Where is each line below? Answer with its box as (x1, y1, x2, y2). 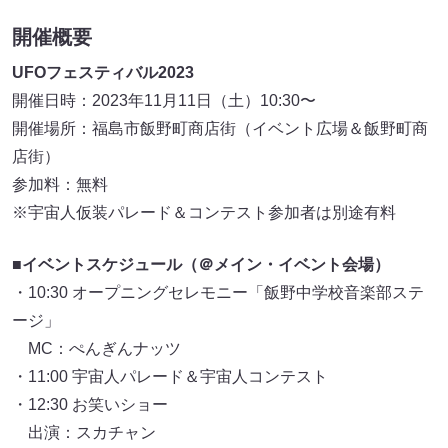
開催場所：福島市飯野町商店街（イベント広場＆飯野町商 (12, 120, 428, 138)
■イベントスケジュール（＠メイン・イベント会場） (12, 256, 390, 274)
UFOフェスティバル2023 (12, 64, 194, 82)
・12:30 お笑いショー (12, 396, 184, 414)
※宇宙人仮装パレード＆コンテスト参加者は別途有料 (12, 204, 396, 222)
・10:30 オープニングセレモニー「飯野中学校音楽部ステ (12, 284, 424, 302)
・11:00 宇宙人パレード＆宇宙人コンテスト (12, 368, 328, 386)
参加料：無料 (12, 176, 124, 194)
